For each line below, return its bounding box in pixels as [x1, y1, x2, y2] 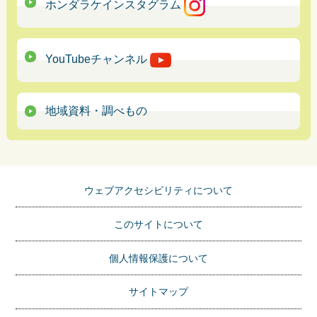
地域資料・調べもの [45, 104, 147, 117]
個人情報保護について [109, 252, 208, 264]
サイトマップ [129, 286, 188, 298]
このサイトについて [114, 218, 203, 230]
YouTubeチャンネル [45, 52, 150, 65]
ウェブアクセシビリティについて [84, 185, 233, 197]
